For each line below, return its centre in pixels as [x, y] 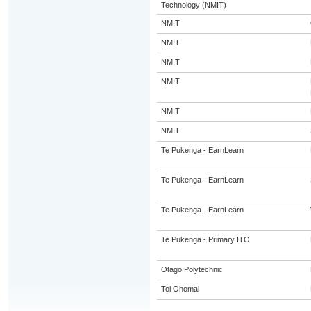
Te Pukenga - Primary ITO [205, 239]
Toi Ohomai [180, 289]
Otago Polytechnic [192, 269]
